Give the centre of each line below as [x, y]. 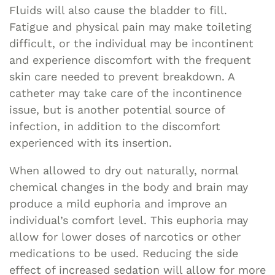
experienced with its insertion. [91, 142]
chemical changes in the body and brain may [129, 187]
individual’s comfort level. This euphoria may [129, 220]
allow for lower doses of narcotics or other [125, 236]
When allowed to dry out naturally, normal [124, 170]
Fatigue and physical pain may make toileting [130, 26]
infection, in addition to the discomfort [115, 126]
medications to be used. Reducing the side [124, 253]
